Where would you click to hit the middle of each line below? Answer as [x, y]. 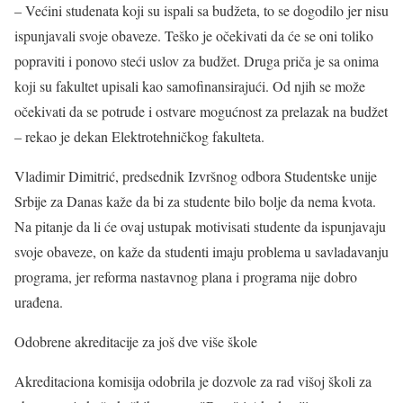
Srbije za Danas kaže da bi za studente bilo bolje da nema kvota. [195, 201]
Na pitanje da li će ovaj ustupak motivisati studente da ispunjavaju [200, 226]
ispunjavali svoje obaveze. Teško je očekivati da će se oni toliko [194, 36]
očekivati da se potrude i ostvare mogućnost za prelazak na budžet [201, 111]
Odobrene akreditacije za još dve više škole [136, 341]
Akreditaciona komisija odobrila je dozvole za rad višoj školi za [193, 381]
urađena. [39, 302]
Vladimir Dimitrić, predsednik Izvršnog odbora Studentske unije [196, 176]
